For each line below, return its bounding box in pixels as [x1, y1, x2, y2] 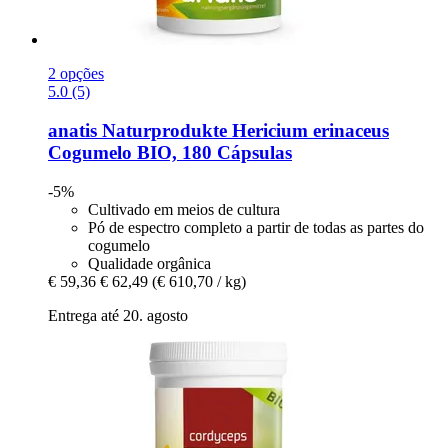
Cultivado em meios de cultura [88, 200, 280, 218]
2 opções [48, 65, 104, 83]
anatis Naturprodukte [48, 119, 227, 141]
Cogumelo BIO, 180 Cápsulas [48, 141, 292, 163]
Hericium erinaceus [227, 119, 389, 141]
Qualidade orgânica [88, 254, 211, 272]
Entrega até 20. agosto [48, 306, 188, 324]
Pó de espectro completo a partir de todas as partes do [88, 218, 424, 236]
